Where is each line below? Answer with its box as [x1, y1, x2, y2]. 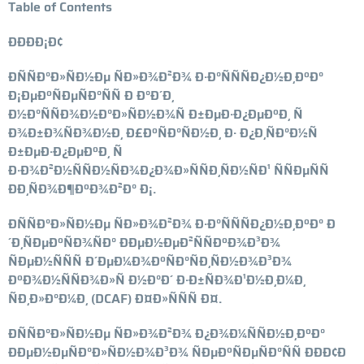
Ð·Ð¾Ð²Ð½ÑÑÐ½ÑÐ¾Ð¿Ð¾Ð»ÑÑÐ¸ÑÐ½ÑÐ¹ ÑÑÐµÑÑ [8, 159, 329, 180]
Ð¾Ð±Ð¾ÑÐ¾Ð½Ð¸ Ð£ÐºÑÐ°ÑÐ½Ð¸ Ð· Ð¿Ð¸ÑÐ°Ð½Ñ [8, 122, 318, 143]
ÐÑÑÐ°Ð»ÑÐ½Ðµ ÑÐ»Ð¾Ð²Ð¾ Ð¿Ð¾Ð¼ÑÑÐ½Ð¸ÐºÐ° [8, 323, 325, 344]
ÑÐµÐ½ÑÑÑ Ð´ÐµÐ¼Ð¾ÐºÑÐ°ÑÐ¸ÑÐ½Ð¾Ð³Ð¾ [8, 250, 292, 271]
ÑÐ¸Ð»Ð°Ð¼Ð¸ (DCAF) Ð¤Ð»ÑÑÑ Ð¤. [8, 288, 222, 309]
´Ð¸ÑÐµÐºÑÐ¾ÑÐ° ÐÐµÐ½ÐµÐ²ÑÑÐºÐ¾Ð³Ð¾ [8, 232, 280, 253]
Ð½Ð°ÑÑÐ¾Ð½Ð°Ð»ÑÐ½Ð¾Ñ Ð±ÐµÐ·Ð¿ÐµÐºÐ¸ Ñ [8, 103, 303, 124]
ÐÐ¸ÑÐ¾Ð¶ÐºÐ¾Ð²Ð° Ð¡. [8, 178, 156, 199]
